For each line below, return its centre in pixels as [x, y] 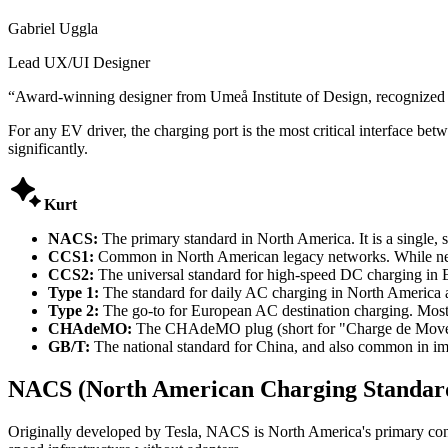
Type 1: [73, 292]
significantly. [48, 148]
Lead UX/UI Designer [79, 62]
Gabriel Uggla [53, 28]
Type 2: [73, 310]
